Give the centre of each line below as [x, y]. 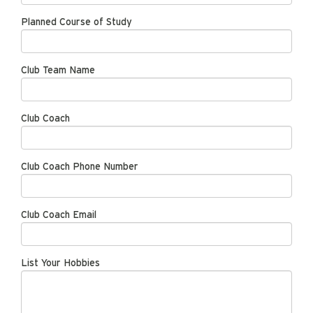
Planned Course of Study [77, 22]
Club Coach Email [59, 215]
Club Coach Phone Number [80, 167]
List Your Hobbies [60, 263]
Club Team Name [58, 71]
